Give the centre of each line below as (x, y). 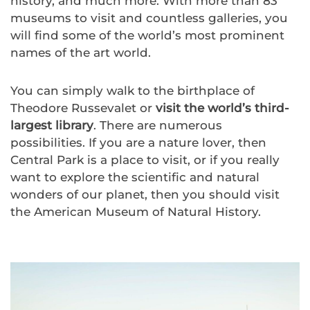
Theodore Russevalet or (83, 108)
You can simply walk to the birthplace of (133, 91)
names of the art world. (81, 53)
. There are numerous (158, 126)
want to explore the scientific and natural (135, 177)
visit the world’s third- (222, 108)
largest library (52, 126)
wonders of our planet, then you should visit (145, 195)
